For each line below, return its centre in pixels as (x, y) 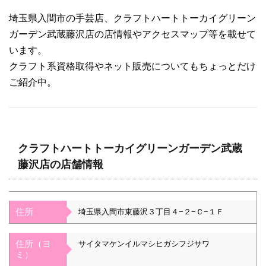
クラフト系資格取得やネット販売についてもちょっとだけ (132, 66)
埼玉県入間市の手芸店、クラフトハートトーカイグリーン (132, 18)
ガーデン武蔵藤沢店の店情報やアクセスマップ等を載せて (132, 34)
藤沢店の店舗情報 (61, 164)
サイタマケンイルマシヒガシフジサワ (144, 243)
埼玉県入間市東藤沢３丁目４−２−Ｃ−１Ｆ (151, 211)
